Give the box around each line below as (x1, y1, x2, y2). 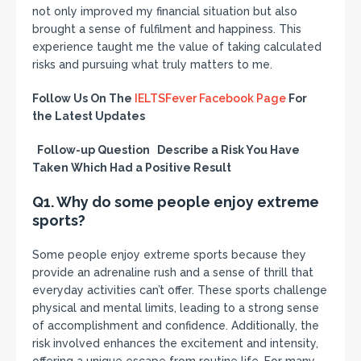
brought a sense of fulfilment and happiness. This (32, 23, 301, 36)
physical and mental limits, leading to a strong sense (32, 301, 319, 315)
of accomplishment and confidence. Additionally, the (32, 319, 319, 333)
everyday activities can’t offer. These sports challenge (32, 284, 327, 297)
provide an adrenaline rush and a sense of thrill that (32, 266, 313, 280)
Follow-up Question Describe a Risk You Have (32, 143, 300, 157)
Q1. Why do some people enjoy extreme (32, 193, 319, 211)
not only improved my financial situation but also (32, 5, 297, 19)
